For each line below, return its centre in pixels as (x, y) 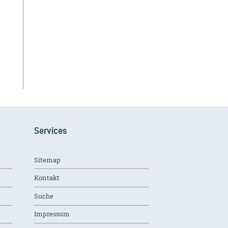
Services (50, 130)
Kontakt (47, 178)
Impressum (52, 214)
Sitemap (47, 160)
